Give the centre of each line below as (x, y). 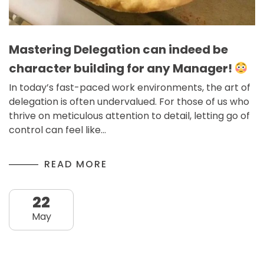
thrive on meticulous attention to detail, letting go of (129, 116)
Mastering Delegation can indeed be (118, 50)
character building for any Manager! (122, 69)
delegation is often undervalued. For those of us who (129, 102)
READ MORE (76, 164)
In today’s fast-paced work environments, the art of (130, 88)
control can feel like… (57, 130)
